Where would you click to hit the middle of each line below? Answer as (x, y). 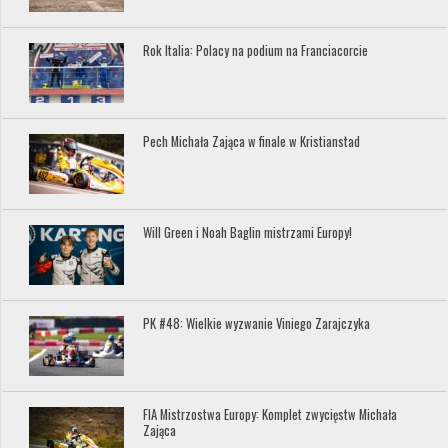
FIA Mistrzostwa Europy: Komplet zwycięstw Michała (270, 414)
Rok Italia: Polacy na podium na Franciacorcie (256, 50)
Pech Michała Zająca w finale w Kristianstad (252, 141)
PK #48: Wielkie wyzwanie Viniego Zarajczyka (257, 323)
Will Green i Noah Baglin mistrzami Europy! (248, 232)
